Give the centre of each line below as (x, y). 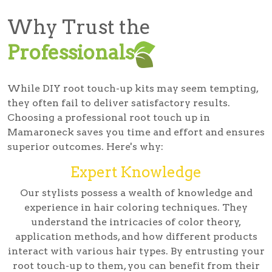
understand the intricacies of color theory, (136, 222)
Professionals (71, 53)
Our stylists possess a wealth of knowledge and (136, 193)
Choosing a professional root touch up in (109, 118)
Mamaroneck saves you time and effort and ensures (136, 132)
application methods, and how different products (136, 237)
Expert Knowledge (136, 172)
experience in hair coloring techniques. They (136, 208)
